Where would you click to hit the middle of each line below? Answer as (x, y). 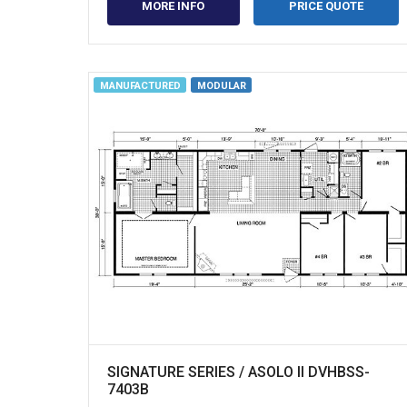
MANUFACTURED (140, 86)
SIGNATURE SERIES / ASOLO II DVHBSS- (238, 372)
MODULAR (221, 86)
